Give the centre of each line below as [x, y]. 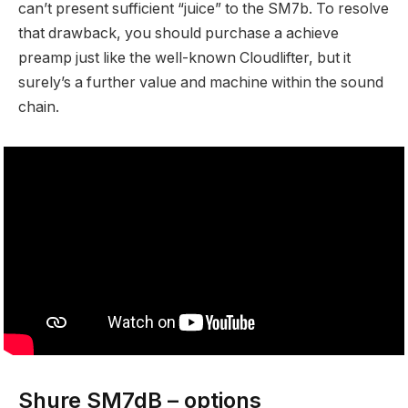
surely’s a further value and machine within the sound [201, 82]
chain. [39, 107]
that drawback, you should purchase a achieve [178, 33]
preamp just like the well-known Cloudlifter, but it [184, 57]
